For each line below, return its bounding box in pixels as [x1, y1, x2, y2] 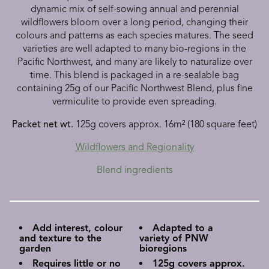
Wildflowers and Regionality [75, 141, 194, 154]
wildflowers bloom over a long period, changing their [21, 16, 248, 29]
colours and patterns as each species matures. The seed [16, 29, 253, 42]
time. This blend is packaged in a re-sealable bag [30, 69, 239, 82]
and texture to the [19, 232, 101, 245]
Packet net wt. [12, 118, 73, 131]
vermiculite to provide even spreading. [52, 95, 217, 108]
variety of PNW [139, 232, 208, 245]
